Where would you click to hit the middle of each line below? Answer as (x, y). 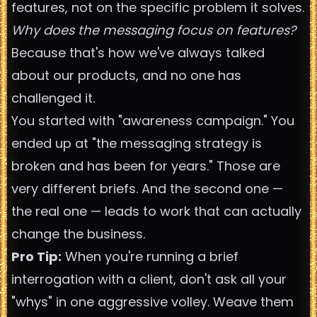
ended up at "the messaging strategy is (137, 143)
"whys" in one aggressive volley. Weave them (152, 302)
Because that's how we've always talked (138, 53)
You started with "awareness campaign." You (153, 121)
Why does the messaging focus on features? (154, 30)
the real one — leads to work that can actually (156, 211)
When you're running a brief (150, 257)
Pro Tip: (36, 257)
